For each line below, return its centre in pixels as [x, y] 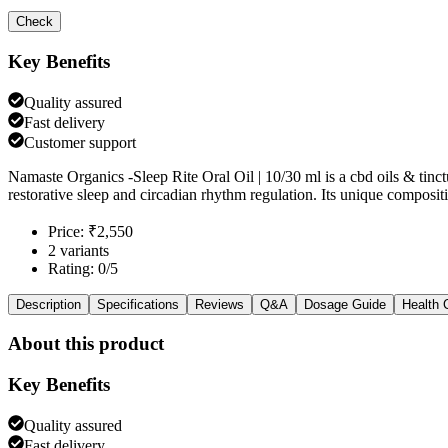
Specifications [138, 304]
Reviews [219, 304]
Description [48, 304]
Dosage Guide [345, 304]
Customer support [80, 142]
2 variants [78, 250]
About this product [86, 344]
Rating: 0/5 [83, 268]
